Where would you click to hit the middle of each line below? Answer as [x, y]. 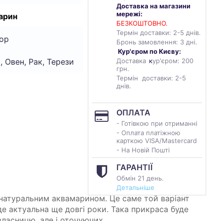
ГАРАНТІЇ [134, 167]
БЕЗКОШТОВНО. [142, 23]
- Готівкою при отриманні [157, 123]
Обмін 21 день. [140, 178]
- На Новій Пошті [143, 150]
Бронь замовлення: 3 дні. [157, 42]
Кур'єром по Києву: [149, 51]
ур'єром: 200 [173, 61]
